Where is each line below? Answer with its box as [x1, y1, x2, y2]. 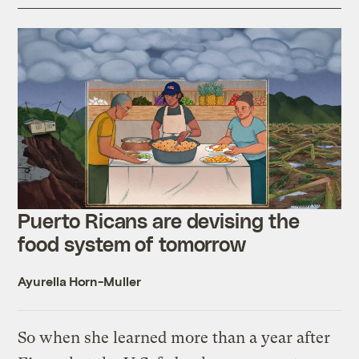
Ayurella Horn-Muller [18, 273, 141, 289]
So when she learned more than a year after [18, 329, 331, 348]
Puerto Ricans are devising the [18, 208, 300, 233]
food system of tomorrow [18, 232, 251, 256]
